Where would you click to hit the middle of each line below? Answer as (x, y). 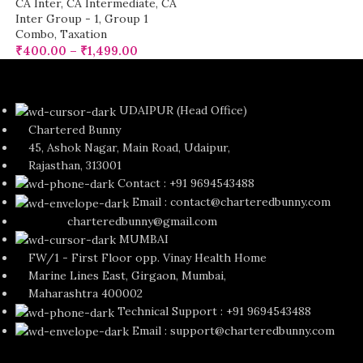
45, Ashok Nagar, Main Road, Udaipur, (123, 147)
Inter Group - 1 (58, 19)
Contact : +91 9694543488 (186, 183)
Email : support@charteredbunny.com (234, 330)
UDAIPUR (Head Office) (184, 111)
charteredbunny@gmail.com (117, 221)
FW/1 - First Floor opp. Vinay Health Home (141, 258)
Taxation (84, 34)
